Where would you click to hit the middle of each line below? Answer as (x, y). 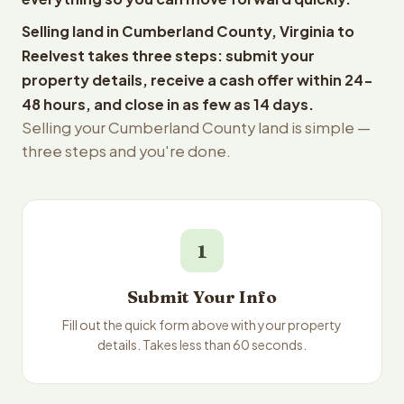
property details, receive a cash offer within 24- (197, 80)
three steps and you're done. (126, 151)
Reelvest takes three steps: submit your (168, 55)
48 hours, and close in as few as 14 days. (168, 104)
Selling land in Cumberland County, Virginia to (188, 31)
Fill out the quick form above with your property (202, 325)
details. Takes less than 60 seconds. (202, 344)
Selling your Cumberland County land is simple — (196, 128)
